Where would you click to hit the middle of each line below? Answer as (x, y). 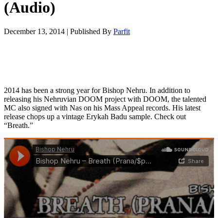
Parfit (122, 31)
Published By (92, 31)
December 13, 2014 (34, 31)
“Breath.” (18, 125)
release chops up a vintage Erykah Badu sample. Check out (95, 116)
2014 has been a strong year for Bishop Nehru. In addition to (97, 90)
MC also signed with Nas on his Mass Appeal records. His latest (102, 108)
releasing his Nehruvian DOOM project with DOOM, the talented (105, 99)
